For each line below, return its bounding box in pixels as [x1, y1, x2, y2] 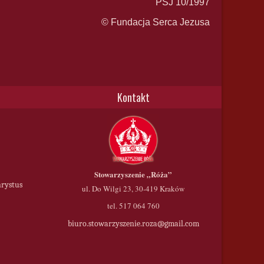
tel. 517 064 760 [107, 200, 160, 211]
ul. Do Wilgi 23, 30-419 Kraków [82, 183, 184, 194]
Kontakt [117, 90, 150, 105]
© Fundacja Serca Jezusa [101, 17, 210, 27]
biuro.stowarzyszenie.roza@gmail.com [67, 219, 199, 229]
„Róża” [147, 169, 172, 180]
